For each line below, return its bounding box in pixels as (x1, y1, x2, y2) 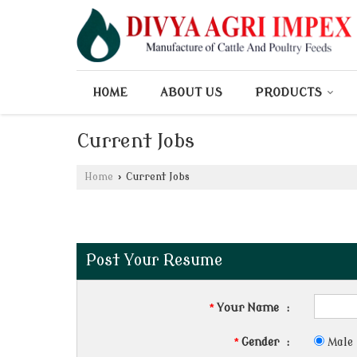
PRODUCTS (255, 86, 322, 100)
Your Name (214, 302, 283, 314)
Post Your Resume (86, 252, 222, 269)
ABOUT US (160, 86, 222, 100)
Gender (238, 336, 283, 348)
